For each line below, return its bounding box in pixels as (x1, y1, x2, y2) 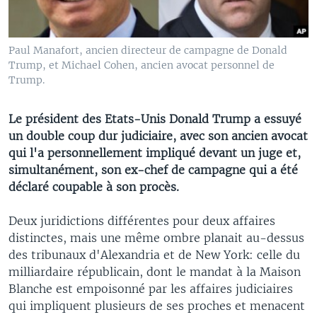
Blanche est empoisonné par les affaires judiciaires (8, 281, 293, 296)
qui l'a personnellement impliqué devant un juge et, (8, 145, 301, 160)
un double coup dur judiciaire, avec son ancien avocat (8, 128, 308, 143)
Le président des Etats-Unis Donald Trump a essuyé (8, 111, 301, 126)
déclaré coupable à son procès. (8, 179, 179, 194)
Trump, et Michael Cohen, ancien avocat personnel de (8, 58, 275, 71)
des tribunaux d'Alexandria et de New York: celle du (8, 247, 300, 262)
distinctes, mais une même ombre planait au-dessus (8, 230, 304, 245)
